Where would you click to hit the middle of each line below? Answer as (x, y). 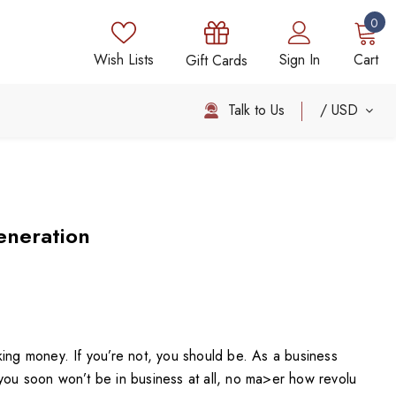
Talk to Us (256, 110)
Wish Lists (123, 60)
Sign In (299, 60)
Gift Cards (216, 61)
